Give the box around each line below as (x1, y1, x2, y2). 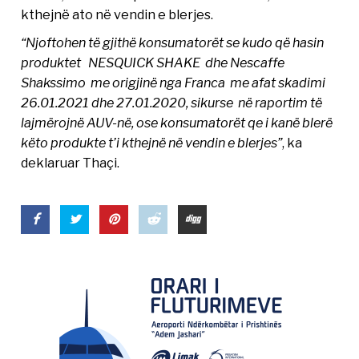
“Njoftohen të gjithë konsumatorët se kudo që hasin (21, 34, 325, 51)
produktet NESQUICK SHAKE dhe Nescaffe (21, 54, 285, 71)
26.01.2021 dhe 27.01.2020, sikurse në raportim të (21, 95, 323, 111)
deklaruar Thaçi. (21, 155, 120, 171)
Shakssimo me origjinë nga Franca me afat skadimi (21, 75, 326, 91)
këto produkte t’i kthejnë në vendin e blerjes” (21, 135, 283, 151)
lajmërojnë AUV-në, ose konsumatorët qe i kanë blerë (21, 115, 333, 131)
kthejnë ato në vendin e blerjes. (21, 6, 214, 23)
